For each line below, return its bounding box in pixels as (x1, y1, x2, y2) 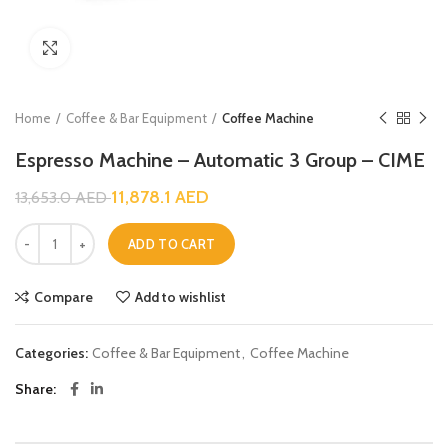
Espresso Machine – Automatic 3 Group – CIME (15, 148, 425, 172)
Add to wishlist (135, 288, 226, 306)
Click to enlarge (70, 40, 159, 56)
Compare (34, 288, 93, 306)
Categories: (15, 344, 91, 362)
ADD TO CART (128, 236, 216, 252)
